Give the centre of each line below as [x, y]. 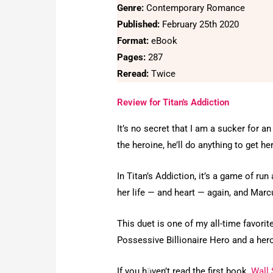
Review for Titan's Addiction [173, 103]
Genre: [132, 8]
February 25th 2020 [201, 25]
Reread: [134, 74]
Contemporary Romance [196, 8]
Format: [134, 41]
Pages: [133, 58]
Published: [140, 25]
